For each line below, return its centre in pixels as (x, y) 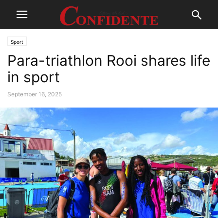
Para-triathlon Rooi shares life (109, 60)
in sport (34, 77)
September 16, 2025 (35, 94)
